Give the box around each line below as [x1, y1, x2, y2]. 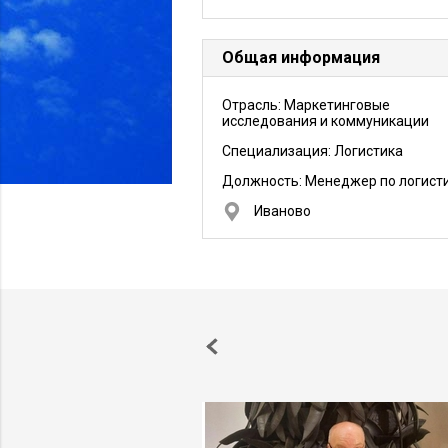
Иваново [254, 203, 311, 219]
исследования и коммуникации [222, 113, 429, 129]
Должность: [222, 173, 305, 189]
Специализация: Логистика [222, 143, 403, 159]
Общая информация [222, 48, 380, 67]
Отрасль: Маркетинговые [222, 97, 390, 113]
